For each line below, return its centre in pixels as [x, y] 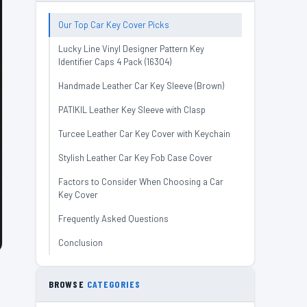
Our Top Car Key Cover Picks [114, 25]
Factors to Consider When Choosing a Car [141, 182]
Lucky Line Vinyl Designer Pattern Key [131, 49]
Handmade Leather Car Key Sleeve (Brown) [141, 86]
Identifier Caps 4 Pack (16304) [115, 62]
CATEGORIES [114, 284]
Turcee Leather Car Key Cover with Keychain [144, 134]
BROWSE [68, 284]
